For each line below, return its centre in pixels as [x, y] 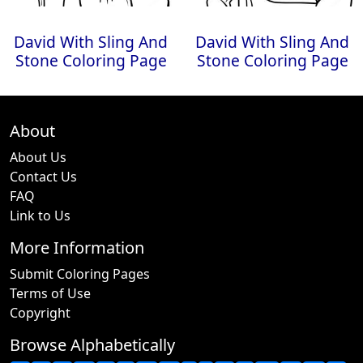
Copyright [40, 313]
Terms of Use [50, 293]
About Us [38, 157]
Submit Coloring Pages [80, 274]
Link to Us [40, 216]
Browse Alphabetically [92, 345]
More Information [77, 248]
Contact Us [43, 177]
